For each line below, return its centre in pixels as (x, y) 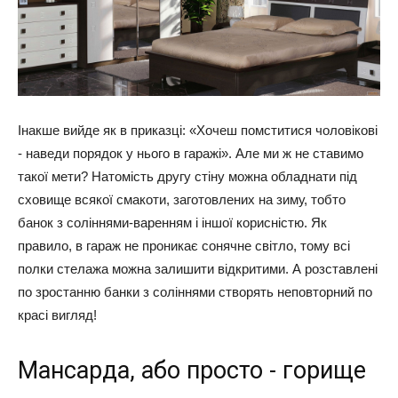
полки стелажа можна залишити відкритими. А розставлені (198, 269)
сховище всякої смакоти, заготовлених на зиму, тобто (182, 200)
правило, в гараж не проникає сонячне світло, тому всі (184, 246)
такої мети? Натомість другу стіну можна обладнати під (187, 177)
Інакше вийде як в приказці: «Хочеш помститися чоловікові (198, 131)
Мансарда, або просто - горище (192, 371)
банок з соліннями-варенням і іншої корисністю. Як (172, 223)
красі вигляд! (57, 315)
